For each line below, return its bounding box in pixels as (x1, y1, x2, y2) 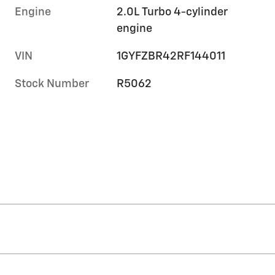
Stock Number (15, 79, 89, 90)
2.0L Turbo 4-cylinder (117, 7, 228, 18)
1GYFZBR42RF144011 (117, 51, 226, 63)
